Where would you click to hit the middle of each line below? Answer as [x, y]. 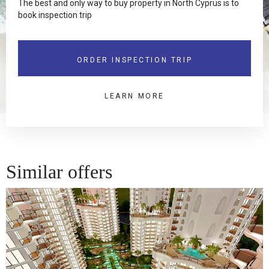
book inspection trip [55, 15]
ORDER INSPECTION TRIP [134, 60]
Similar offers [59, 172]
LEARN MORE [134, 96]
